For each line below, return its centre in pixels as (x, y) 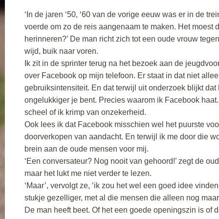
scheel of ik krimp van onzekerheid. (85, 112)
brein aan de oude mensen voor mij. (87, 149)
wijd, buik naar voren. (61, 51)
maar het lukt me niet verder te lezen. (88, 173)
